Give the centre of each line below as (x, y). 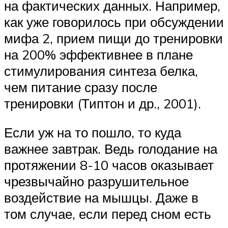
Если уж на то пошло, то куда (93, 133)
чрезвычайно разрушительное (96, 181)
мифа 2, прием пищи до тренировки (113, 38)
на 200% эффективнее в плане (98, 54)
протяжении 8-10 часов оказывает (109, 165)
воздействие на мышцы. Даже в (101, 198)
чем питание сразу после (81, 87)
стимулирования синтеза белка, (101, 70)
